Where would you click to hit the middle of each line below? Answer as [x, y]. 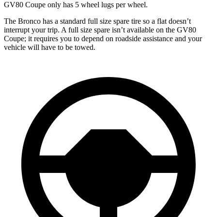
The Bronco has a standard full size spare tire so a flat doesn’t [97, 21]
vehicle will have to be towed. [50, 47]
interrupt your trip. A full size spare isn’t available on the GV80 [100, 30]
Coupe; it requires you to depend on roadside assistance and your [103, 38]
